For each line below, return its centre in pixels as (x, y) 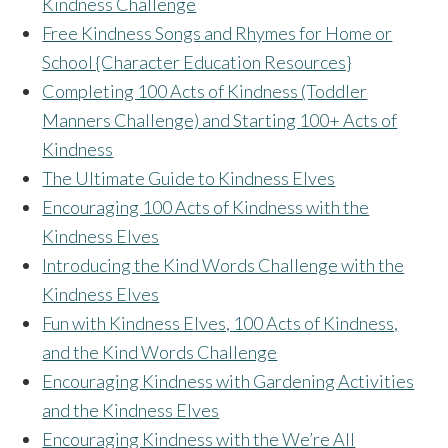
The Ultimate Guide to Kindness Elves (189, 178)
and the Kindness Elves (131, 410)
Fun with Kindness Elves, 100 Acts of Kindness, (220, 323)
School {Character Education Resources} (197, 62)
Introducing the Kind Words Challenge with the (223, 265)
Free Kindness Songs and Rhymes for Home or (217, 33)
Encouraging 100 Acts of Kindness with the (206, 207)
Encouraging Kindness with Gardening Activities (228, 381)
